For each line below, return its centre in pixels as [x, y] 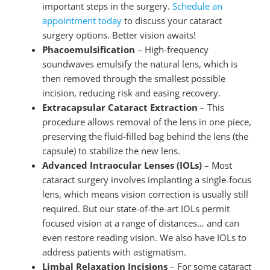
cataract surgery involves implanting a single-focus [146, 179]
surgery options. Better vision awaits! [119, 35]
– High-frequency [171, 49]
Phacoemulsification [88, 49]
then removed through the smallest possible [133, 78]
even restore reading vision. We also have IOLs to [144, 237]
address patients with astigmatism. [114, 252]
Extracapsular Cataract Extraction [120, 107]
